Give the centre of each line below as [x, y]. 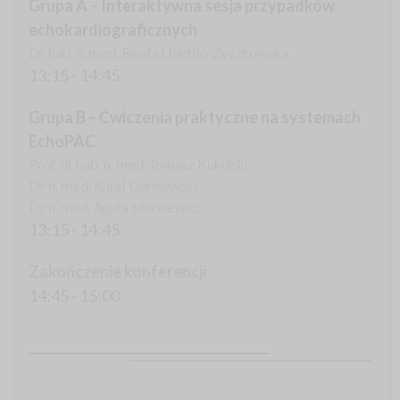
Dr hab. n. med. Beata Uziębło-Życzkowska [158, 53]
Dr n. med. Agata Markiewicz [115, 207]
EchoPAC [62, 142]
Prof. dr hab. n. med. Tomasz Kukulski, [139, 164]
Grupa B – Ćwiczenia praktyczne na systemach [195, 117]
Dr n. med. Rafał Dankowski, [114, 186]
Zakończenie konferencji [117, 272]
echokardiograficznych [113, 30]
